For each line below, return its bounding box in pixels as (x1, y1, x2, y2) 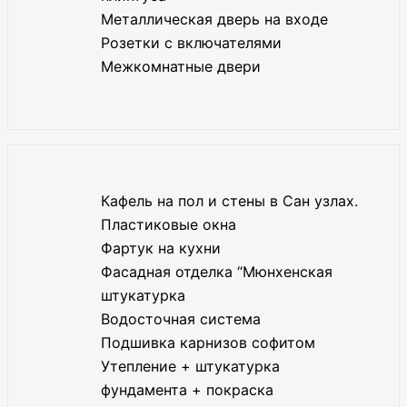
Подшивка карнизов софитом (101, 333, 315, 352)
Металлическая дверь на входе (101, 9, 328, 28)
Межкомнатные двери (101, 56, 261, 75)
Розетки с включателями (101, 33, 282, 52)
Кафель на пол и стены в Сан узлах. (101, 191, 358, 210)
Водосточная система (101, 309, 261, 328)
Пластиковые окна (101, 214, 236, 233)
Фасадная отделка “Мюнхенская (101, 262, 333, 281)
